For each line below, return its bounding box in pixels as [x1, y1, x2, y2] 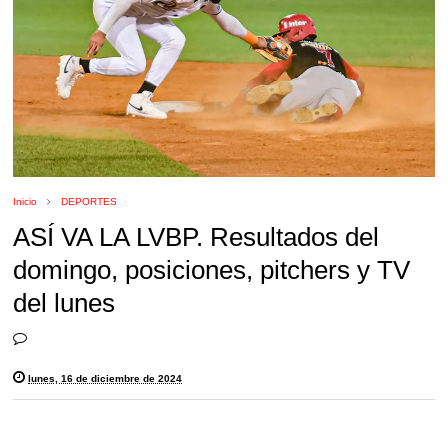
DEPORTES [61, 196, 118, 208]
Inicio [13, 196, 38, 208]
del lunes [13, 288, 116, 319]
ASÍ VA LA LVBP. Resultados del [13, 222, 380, 253]
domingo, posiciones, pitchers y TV [13, 255, 411, 286]
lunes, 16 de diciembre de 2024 [28, 373, 183, 385]
